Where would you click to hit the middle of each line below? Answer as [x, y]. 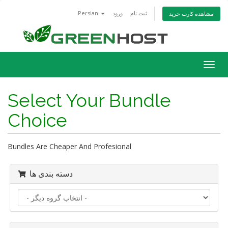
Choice [37, 120]
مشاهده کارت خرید [191, 13]
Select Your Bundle [89, 100]
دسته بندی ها [51, 174]
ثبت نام [139, 13]
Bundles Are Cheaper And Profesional [69, 146]
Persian [89, 13]
